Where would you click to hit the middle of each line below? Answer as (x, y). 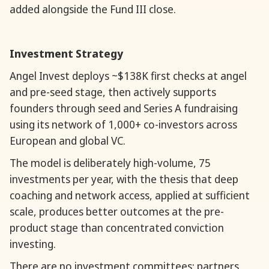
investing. (33, 244)
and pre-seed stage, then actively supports (113, 92)
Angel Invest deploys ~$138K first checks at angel (128, 76)
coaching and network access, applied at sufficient (130, 195)
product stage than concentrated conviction (117, 228)
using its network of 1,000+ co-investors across (123, 125)
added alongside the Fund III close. (93, 9)
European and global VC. (68, 141)
